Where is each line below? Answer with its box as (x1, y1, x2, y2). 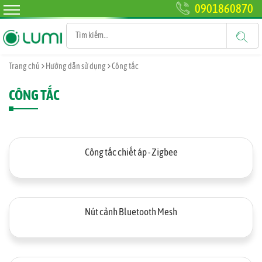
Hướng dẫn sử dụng (46, 61, 106, 71)
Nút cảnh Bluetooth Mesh (85, 206, 177, 218)
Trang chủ (9, 61, 40, 71)
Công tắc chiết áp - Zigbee (84, 146, 178, 158)
